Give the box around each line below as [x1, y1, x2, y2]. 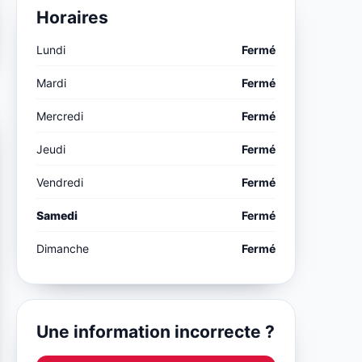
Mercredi [36, 108, 84, 123]
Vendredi [36, 175, 84, 189]
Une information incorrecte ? [36, 321, 276, 342]
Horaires [36, 6, 109, 27]
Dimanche [36, 241, 90, 255]
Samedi [36, 208, 78, 222]
